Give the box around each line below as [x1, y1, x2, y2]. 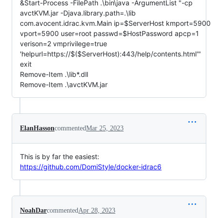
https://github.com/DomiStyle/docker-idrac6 [20, 162, 162, 171]
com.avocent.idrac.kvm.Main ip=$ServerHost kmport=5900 [20, 18, 211, 27]
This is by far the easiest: [20, 152, 99, 161]
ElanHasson [20, 124, 54, 132]
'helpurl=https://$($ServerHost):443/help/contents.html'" [20, 49, 201, 58]
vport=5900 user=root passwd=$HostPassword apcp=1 [20, 29, 199, 37]
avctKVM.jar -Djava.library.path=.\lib [20, 8, 136, 17]
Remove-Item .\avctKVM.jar [20, 80, 108, 89]
